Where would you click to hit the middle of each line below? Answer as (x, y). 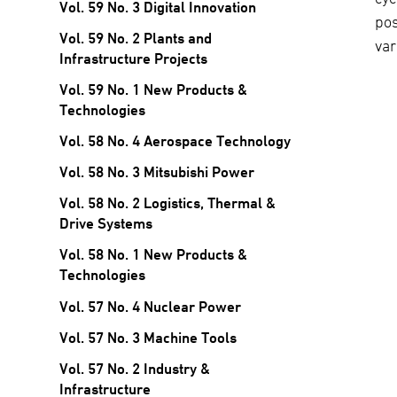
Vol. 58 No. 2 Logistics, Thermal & (168, 203)
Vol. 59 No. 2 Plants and (136, 38)
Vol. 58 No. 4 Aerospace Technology (175, 140)
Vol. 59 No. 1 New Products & (154, 89)
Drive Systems (106, 224)
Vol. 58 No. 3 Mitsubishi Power (157, 172)
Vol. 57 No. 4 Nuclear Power (151, 306)
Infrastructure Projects (134, 58)
